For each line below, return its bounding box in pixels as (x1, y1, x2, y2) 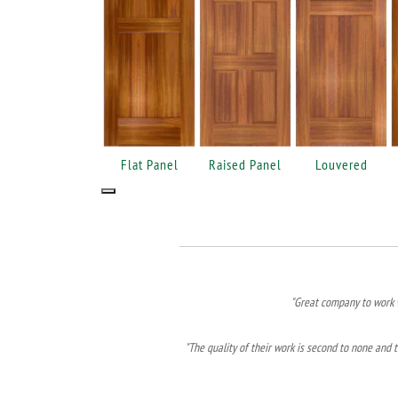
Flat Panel (120, 155, 179, 173)
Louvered (314, 155, 368, 173)
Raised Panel (209, 155, 282, 173)
